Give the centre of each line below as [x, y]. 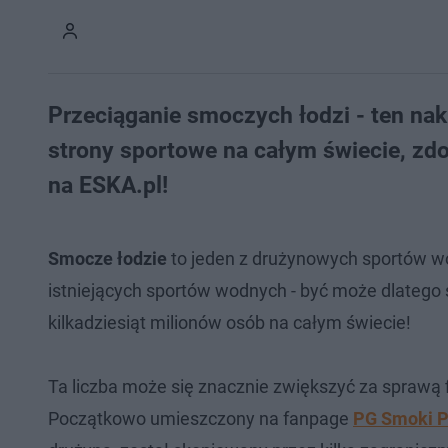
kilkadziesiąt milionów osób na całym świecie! [229, 322]
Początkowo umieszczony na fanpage [200, 418]
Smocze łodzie [107, 258]
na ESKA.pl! [120, 185]
